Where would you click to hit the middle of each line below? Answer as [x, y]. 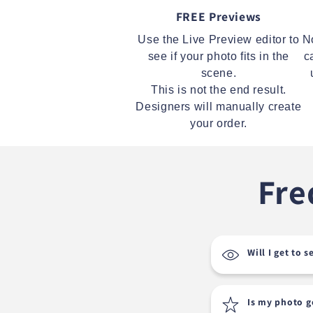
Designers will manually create [219, 107]
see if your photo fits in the [219, 57]
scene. [219, 73]
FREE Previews [218, 17]
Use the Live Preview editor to [219, 40]
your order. [218, 124]
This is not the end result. [218, 90]
